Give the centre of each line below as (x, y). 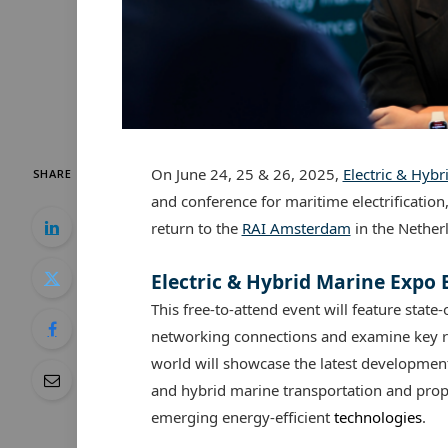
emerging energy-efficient (242, 416)
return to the (196, 227)
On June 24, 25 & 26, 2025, (246, 173)
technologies (377, 416)
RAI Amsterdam (296, 227)
